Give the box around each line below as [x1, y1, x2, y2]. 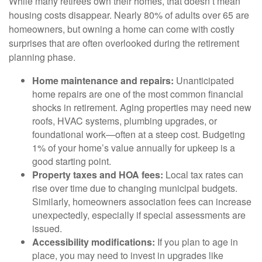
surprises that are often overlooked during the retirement [9, 36, 239, 50]
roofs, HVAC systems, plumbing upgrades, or [32, 114, 217, 127]
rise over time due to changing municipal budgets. [32, 181, 237, 195]
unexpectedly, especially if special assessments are [32, 208, 246, 222]
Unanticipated [174, 74, 234, 87]
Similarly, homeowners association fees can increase [32, 195, 251, 208]
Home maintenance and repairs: [32, 74, 174, 87]
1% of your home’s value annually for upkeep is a [32, 141, 235, 154]
